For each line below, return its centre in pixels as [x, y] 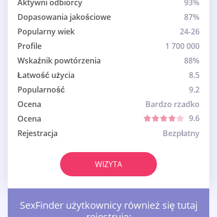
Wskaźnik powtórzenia [59, 61]
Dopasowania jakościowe [64, 17]
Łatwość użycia [46, 75]
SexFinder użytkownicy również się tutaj [108, 205]
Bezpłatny [181, 133]
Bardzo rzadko [172, 104]
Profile [30, 46]
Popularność [41, 90]
